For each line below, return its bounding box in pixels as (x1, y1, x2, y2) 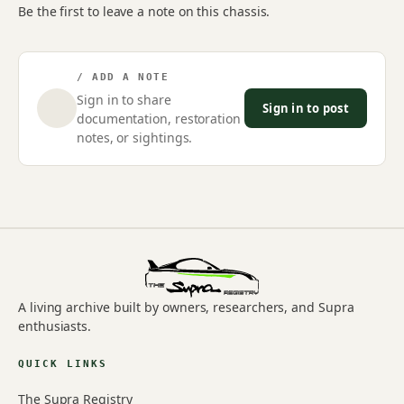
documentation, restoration (77, 109, 241, 127)
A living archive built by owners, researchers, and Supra (18, 298, 354, 316)
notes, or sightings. (77, 128, 193, 146)
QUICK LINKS (18, 357, 107, 370)
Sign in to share (77, 90, 171, 108)
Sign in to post (262, 99, 349, 116)
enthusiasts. (18, 317, 92, 335)
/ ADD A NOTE (77, 70, 170, 83)
